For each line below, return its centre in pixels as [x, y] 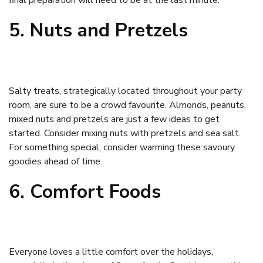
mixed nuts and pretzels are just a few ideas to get [114, 119]
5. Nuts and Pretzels [98, 31]
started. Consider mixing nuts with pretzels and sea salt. [125, 133]
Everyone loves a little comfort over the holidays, [111, 252]
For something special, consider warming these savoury [122, 147]
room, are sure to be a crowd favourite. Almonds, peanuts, [127, 105]
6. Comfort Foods [85, 191]
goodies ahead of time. [55, 161]
